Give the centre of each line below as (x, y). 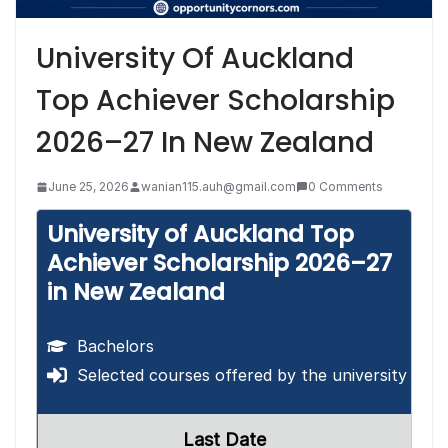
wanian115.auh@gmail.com (218, 187)
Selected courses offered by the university (242, 375)
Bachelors (115, 346)
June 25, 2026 (88, 187)
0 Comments (345, 187)
